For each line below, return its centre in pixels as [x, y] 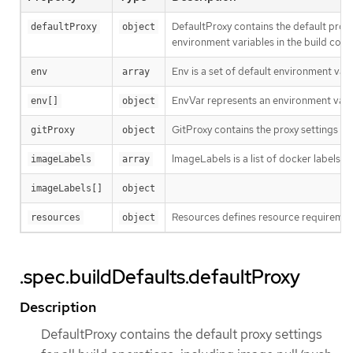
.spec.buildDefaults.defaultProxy [160, 277]
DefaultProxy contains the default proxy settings [182, 334]
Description [58, 307]
